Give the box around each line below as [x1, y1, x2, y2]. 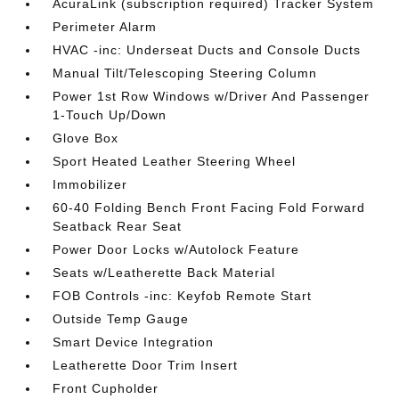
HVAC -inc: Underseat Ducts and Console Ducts [53, 43, 362, 57]
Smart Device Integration [53, 335, 215, 349]
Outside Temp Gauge [53, 312, 190, 326]
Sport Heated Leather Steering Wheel [53, 154, 297, 168]
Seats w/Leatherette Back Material [53, 265, 276, 280]
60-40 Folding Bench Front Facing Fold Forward [53, 200, 366, 215]
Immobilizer [53, 177, 128, 191]
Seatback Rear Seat [53, 219, 183, 233]
